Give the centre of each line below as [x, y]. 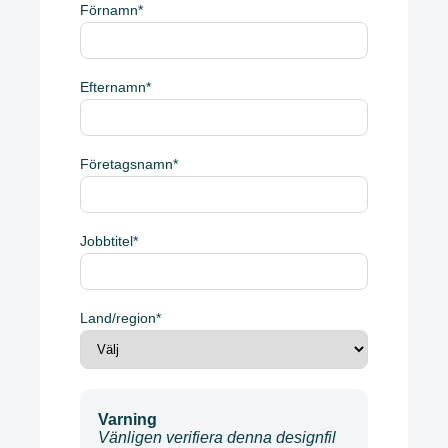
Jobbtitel [106, 241]
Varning [127, 420]
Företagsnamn [126, 164]
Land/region [118, 318]
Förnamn [109, 10]
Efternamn [113, 87]
